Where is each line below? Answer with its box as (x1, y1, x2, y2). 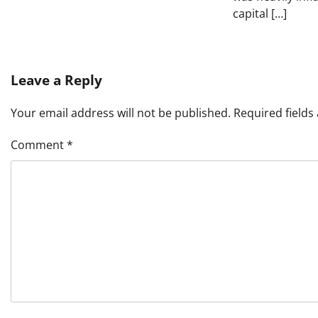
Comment (11, 137, 67, 153)
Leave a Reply (11, 71, 102, 90)
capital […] (233, 6, 287, 22)
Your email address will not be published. (11, 105, 231, 121)
